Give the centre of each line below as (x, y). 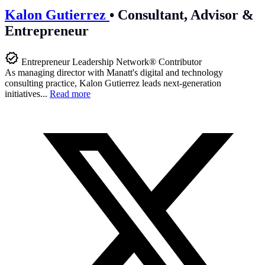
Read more (70, 93)
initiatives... (27, 93)
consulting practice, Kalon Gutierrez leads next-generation (113, 83)
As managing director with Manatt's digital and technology (114, 72)
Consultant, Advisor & (184, 14)
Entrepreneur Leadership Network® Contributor (112, 62)
